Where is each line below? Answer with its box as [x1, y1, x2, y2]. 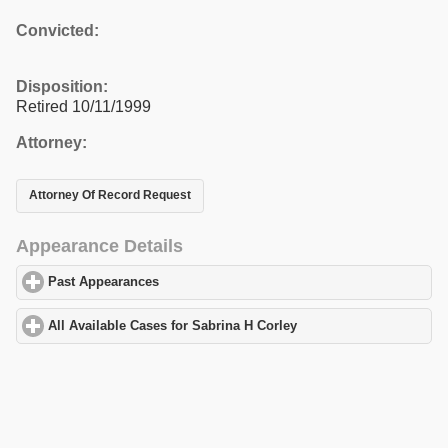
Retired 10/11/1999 [16, 97, 151, 115]
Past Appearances [48, 275, 160, 290]
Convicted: [16, 21, 99, 39]
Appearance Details [16, 235, 183, 256]
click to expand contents [159, 275, 311, 290]
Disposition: [16, 77, 108, 95]
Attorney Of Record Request [29, 188, 191, 203]
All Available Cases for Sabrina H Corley [48, 318, 298, 333]
